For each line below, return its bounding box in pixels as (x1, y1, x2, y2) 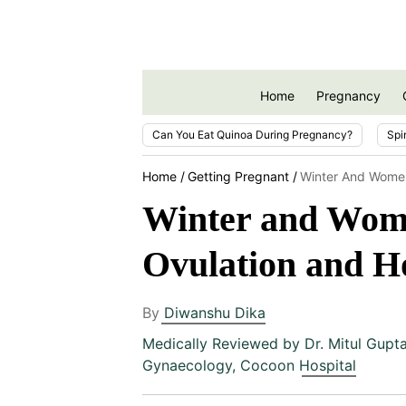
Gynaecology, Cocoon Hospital (142, 355, 356, 374)
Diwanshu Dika (164, 303, 266, 322)
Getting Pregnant (188, 168, 289, 184)
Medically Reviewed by (142, 333, 304, 353)
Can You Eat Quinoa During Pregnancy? (152, 127, 353, 141)
